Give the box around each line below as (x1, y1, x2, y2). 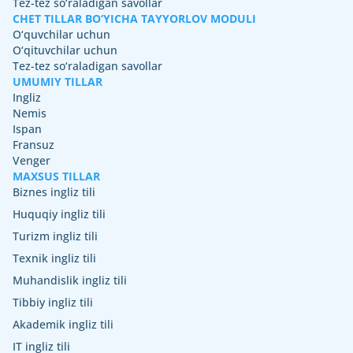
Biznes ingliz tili (13, 184, 95, 199)
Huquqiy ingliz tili (13, 206, 106, 221)
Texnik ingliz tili (13, 250, 96, 266)
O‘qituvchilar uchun (13, 42, 117, 58)
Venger (13, 152, 50, 168)
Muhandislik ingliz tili (13, 272, 127, 288)
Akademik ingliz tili (13, 316, 113, 332)
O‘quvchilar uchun (13, 26, 110, 42)
